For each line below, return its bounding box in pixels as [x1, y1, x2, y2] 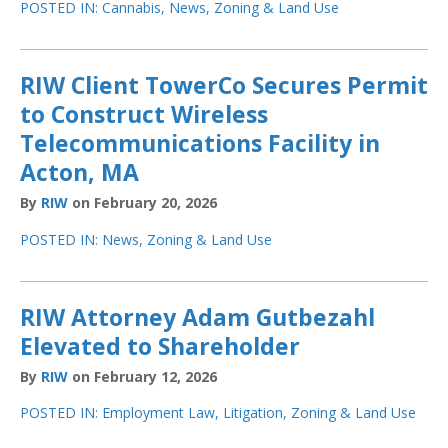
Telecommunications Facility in [20, 127, 380, 160]
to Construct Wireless [20, 98, 268, 131]
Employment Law [102, 403, 215, 423]
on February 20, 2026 [68, 193, 217, 213]
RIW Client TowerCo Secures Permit [20, 69, 428, 102]
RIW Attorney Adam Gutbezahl [20, 300, 375, 333]
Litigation [223, 403, 283, 423]
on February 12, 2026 [68, 366, 217, 386]
